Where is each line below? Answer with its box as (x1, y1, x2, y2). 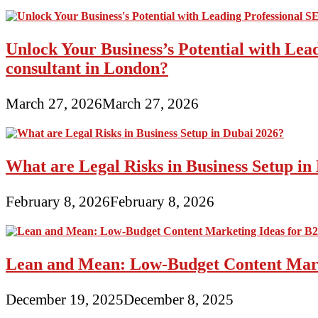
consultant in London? (6, 59, 168, 78)
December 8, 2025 (124, 290, 234, 307)
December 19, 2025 (6, 290, 124, 307)
